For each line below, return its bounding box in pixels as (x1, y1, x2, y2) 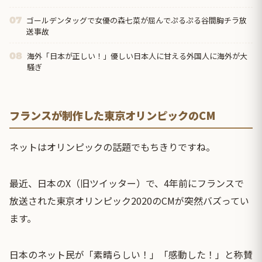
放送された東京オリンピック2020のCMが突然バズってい (9, 194, 249, 208)
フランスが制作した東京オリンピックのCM (9, 108, 216, 123)
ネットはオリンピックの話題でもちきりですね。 (9, 140, 215, 154)
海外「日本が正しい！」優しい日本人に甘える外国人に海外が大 (27, 50, 247, 62)
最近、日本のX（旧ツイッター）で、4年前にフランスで (9, 176, 244, 191)
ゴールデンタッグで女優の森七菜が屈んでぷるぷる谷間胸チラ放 (26, 14, 247, 26)
